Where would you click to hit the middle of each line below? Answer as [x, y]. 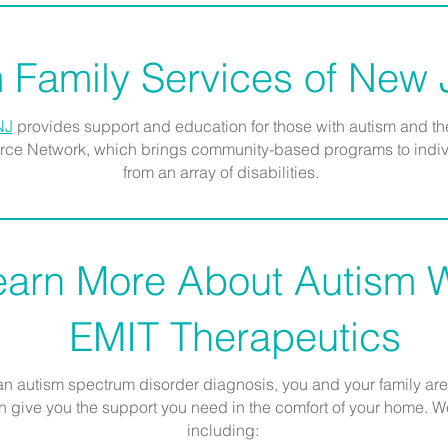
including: [223, 430]
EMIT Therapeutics [234, 336]
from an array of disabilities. [223, 172]
